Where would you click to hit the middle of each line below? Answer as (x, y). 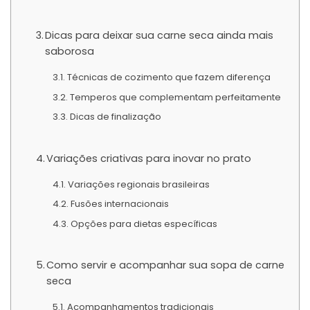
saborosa (70, 52)
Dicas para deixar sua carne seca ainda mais (159, 36)
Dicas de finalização (115, 117)
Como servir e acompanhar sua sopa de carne (166, 265)
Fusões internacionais (119, 204)
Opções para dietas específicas (144, 224)
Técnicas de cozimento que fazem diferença (168, 77)
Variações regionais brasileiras (138, 184)
